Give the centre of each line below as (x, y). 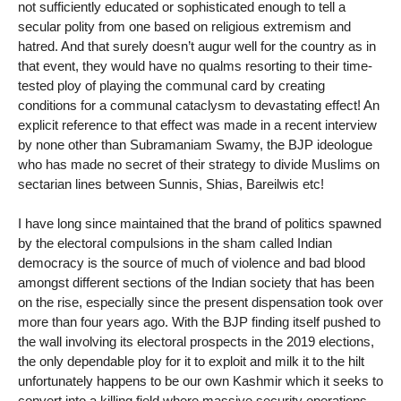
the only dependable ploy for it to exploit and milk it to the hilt (191, 362)
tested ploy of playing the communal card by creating (171, 85)
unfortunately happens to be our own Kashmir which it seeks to (200, 381)
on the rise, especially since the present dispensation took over (200, 303)
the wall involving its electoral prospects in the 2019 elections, (196, 342)
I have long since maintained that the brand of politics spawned (200, 224)
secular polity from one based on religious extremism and (184, 26)
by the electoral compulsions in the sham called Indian (175, 243)
